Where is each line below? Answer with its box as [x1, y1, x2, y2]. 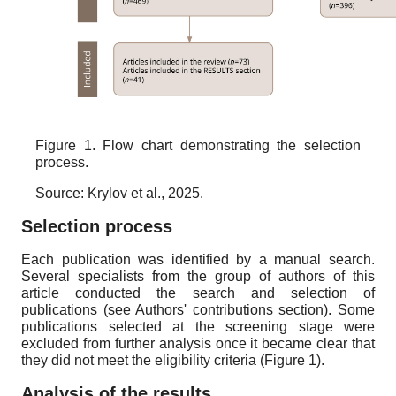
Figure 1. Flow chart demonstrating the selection [35, 138, 361, 154]
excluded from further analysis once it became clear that [21, 336, 375, 352]
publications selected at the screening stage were [21, 319, 375, 335]
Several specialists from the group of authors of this [21, 269, 375, 285]
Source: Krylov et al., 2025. [35, 186, 203, 202]
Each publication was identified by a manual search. [21, 252, 375, 268]
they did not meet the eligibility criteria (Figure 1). [21, 353, 324, 369]
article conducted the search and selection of [21, 286, 375, 301]
